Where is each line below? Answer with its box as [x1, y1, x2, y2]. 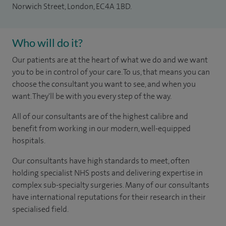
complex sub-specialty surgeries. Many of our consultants [12, 180, 209, 190]
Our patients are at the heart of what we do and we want [12, 54, 208, 65]
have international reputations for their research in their [12, 192, 206, 202]
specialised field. [12, 204, 69, 214]
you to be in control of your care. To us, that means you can [12, 67, 210, 77]
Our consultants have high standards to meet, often [12, 155, 190, 166]
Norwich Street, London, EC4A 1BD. [12, 1, 132, 12]
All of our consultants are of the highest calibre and [12, 111, 188, 122]
